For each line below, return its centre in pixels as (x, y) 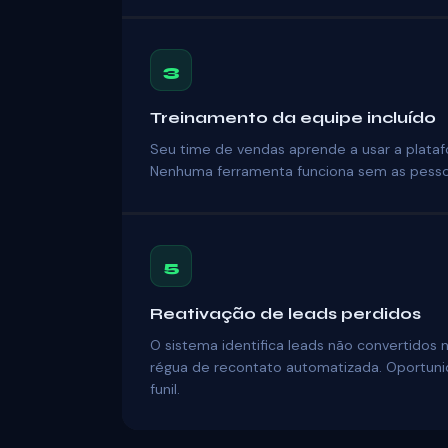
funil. (165, 389)
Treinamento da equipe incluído (293, 117)
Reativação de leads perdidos (285, 313)
